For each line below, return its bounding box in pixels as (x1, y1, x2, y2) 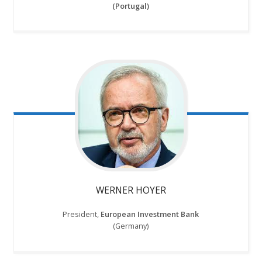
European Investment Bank (101, 209, 199, 220)
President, (63, 209, 101, 220)
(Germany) (113, 220, 149, 232)
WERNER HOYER (95, 184, 166, 197)
